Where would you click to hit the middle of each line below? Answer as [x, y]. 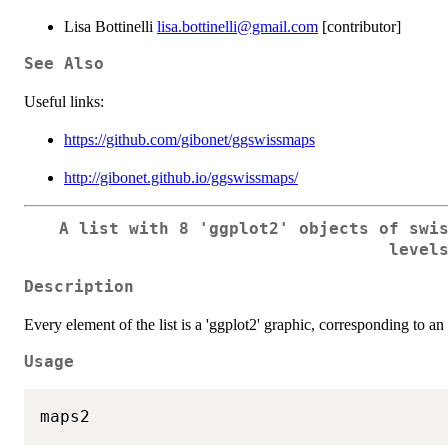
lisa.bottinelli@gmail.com [237, 26]
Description [79, 287]
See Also [64, 63]
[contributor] [359, 26]
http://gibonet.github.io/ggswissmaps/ [181, 177]
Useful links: [64, 101]
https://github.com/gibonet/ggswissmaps [189, 139]
